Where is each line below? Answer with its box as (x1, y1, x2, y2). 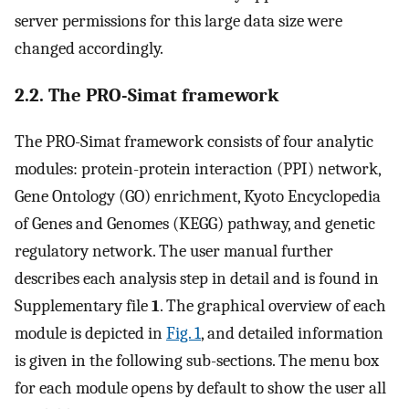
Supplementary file (15, 296, 152, 317)
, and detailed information (201, 323, 383, 344)
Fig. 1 (166, 323, 201, 344)
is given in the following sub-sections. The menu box (15, 351, 379, 372)
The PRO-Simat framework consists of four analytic (15, 131, 373, 152)
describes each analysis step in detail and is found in (15, 268, 379, 289)
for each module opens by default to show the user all (15, 378, 386, 399)
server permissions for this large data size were (15, 10, 342, 31)
